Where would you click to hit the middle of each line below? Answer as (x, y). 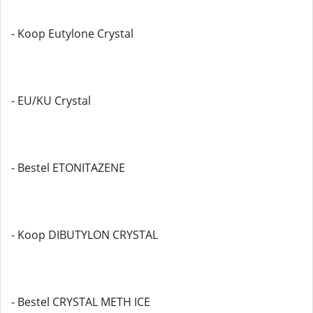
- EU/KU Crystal (51, 101)
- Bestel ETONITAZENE (68, 168)
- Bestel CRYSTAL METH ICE (81, 302)
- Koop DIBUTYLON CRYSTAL (85, 235)
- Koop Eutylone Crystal (72, 34)
